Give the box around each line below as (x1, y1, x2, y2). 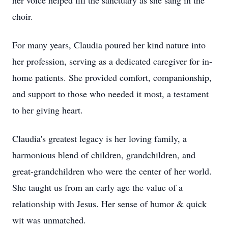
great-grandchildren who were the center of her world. (12, 165, 212, 177)
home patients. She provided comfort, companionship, (12, 71, 212, 83)
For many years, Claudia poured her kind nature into (12, 39, 206, 51)
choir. (12, 10, 33, 22)
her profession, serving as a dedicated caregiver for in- (12, 55, 212, 67)
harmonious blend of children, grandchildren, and (12, 149, 195, 161)
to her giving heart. (12, 104, 83, 116)
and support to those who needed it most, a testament (12, 88, 209, 100)
